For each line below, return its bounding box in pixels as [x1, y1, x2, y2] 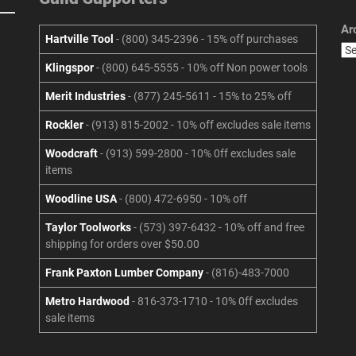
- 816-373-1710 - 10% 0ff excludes [132, 295, 298, 308]
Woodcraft [45, 147, 98, 161]
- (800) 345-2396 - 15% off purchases [114, 33, 298, 46]
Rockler [45, 118, 83, 132]
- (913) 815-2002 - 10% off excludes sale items [83, 118, 311, 132]
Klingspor [45, 61, 94, 75]
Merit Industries [45, 90, 126, 103]
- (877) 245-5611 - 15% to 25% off [126, 90, 292, 103]
